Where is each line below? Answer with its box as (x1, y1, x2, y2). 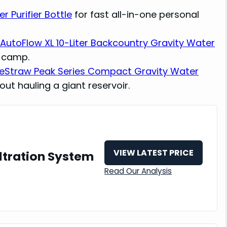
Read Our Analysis (104, 166, 172, 177)
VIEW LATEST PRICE (113, 147, 194, 159)
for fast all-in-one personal (72, 8, 199, 21)
